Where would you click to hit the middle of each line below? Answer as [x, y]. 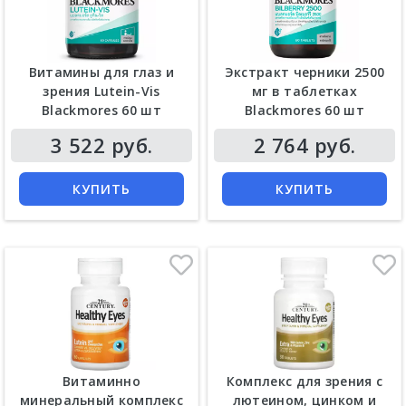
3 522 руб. [101, 145]
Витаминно [101, 382]
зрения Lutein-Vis [101, 91]
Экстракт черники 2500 [304, 72]
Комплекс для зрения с [304, 382]
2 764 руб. [304, 145]
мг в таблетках [304, 91]
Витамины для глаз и [101, 72]
